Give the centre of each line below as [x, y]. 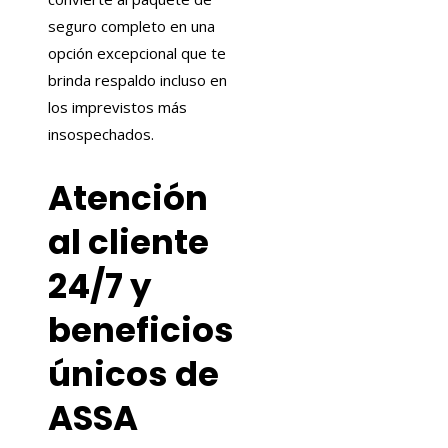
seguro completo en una [131, 26]
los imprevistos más [117, 107]
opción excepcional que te [137, 53]
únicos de [133, 374]
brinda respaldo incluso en [137, 80]
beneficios [141, 330]
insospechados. [101, 134]
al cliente [128, 242]
